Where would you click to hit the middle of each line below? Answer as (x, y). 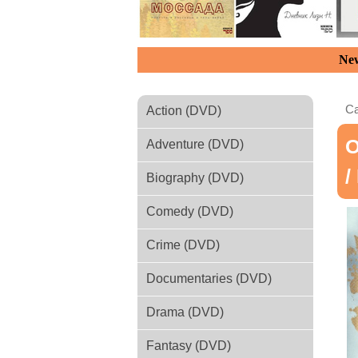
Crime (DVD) (183, 245)
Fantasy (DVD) (189, 346)
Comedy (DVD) (190, 211)
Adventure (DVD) (195, 144)
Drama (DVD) (185, 312)
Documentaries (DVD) (209, 278)
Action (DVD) (184, 111)
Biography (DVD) (195, 178)
